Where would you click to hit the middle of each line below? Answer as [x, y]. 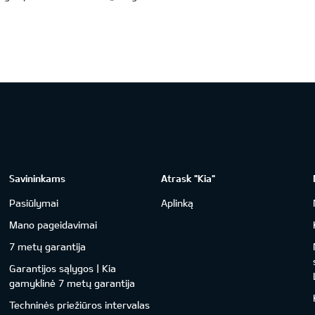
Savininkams [38, 178]
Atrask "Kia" [188, 178]
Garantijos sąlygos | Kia [63, 268]
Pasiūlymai [34, 202]
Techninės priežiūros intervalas [80, 304]
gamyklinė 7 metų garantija [72, 283]
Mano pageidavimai [53, 224]
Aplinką [178, 202]
